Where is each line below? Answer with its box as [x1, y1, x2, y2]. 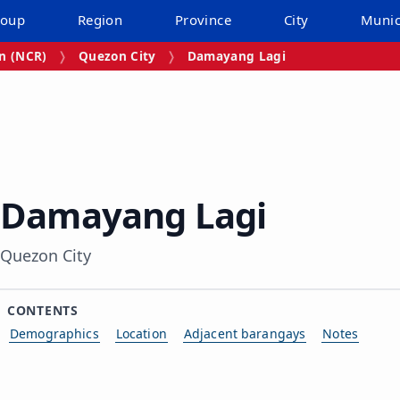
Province [174, 11, 231, 29]
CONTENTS [7, 301, 79, 319]
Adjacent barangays [183, 324, 306, 342]
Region [77, 11, 123, 29]
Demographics [10, 324, 99, 342]
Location [115, 324, 167, 342]
